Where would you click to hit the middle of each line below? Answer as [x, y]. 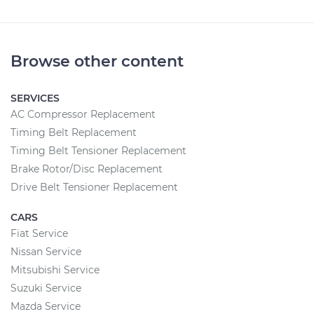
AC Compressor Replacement [83, 114]
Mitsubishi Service [55, 270]
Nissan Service [46, 252]
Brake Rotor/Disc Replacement [87, 169]
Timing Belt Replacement [74, 132]
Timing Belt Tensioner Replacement [98, 151]
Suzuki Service [46, 288]
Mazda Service [46, 306]
